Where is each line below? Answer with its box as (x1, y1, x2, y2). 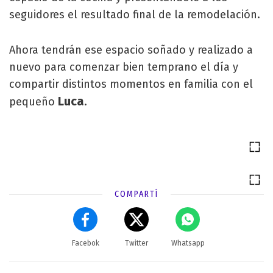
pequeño (9, 95, 55, 108)
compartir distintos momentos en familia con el (9, 77, 253, 91)
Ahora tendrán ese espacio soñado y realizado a (9, 43, 253, 57)
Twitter (125, 239, 148, 247)
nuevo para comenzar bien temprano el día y (9, 60, 238, 74)
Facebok (71, 239, 99, 247)
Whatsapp (171, 239, 205, 247)
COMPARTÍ (115, 189, 158, 199)
